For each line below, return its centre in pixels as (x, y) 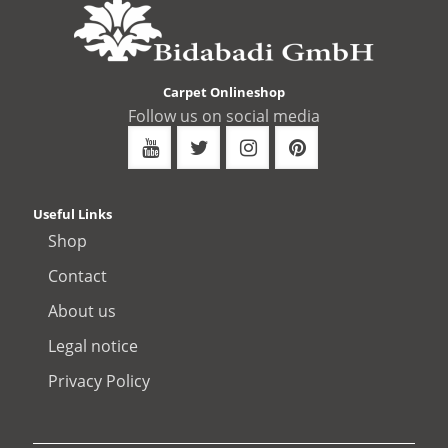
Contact (78, 275)
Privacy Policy (99, 380)
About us (82, 310)
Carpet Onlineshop (224, 91)
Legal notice (93, 345)
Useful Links (72, 213)
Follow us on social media (224, 115)
